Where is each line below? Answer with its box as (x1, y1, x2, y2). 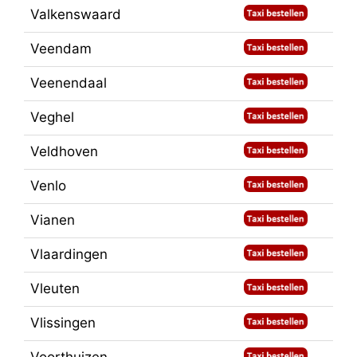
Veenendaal (30, 75, 107, 92)
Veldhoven (30, 143, 98, 160)
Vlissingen (30, 315, 96, 331)
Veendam (30, 41, 92, 57)
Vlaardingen (30, 246, 108, 263)
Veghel (30, 109, 74, 126)
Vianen (30, 212, 75, 229)
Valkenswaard (30, 6, 121, 23)
